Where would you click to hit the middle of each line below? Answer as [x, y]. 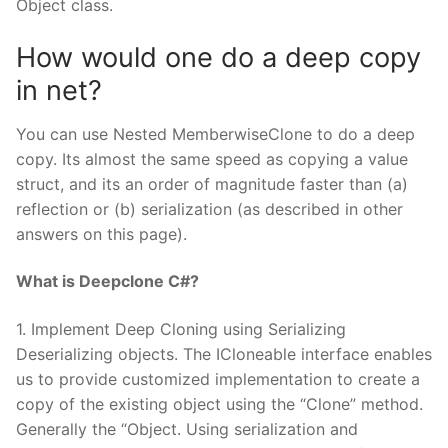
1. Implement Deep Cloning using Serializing [181, 328]
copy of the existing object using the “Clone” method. [219, 403]
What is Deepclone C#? [107, 281]
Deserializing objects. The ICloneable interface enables [224, 353]
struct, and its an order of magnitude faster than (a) [212, 183]
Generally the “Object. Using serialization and [187, 428]
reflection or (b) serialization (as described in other [209, 208]
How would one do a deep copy [218, 57]
